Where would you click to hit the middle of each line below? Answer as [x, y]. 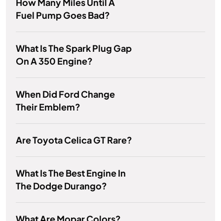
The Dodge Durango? [61, 186]
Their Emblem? [48, 107]
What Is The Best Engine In [71, 173]
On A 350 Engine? [54, 61]
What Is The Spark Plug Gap [74, 48]
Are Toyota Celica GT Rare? [74, 140]
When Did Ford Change [65, 94]
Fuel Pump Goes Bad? [63, 15]
